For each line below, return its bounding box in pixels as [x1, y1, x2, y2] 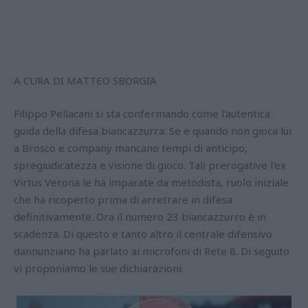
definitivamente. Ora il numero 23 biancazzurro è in [14, 210, 266, 224]
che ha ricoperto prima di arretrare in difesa [14, 192, 232, 207]
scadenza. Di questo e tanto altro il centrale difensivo [14, 227, 272, 241]
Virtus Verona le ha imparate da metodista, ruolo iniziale [14, 175, 289, 190]
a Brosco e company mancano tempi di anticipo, [14, 141, 247, 155]
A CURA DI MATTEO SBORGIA [14, 74, 159, 88]
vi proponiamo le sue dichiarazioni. [14, 261, 184, 276]
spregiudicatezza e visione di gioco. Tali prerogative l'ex [14, 158, 286, 173]
